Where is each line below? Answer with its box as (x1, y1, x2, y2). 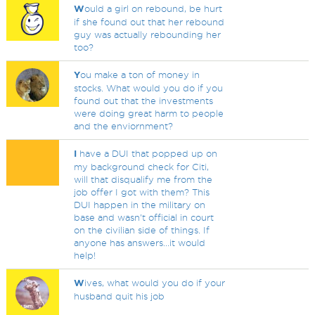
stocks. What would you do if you (74, 83, 224, 93)
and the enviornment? (74, 121, 174, 131)
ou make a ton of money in (80, 70, 200, 79)
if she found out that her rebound (74, 17, 225, 27)
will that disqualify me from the (74, 174, 213, 184)
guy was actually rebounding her (74, 30, 221, 39)
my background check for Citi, (74, 162, 210, 172)
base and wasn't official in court (74, 212, 214, 222)
